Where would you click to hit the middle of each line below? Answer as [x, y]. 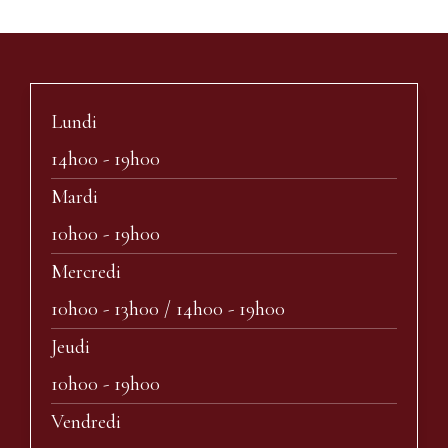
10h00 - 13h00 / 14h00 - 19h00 [168, 308]
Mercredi [86, 271]
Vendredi [86, 421]
